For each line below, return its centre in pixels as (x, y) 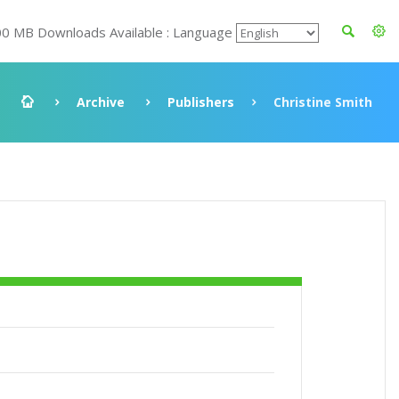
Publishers (201, 102)
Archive (101, 102)
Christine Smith (323, 102)
